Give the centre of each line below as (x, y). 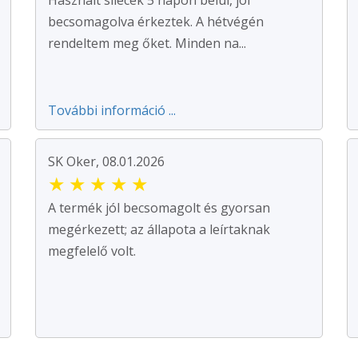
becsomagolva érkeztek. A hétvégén (156, 21)
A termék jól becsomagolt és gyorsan (159, 207)
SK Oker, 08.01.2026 (106, 161)
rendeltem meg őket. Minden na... (147, 43)
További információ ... (112, 110)
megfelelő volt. (92, 251)
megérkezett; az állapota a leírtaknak (159, 229)
